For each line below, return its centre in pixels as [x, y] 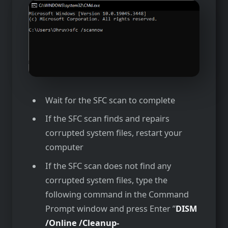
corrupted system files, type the [106, 180]
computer [64, 147]
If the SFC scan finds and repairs [107, 119]
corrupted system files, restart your [113, 133]
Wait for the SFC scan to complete [110, 101]
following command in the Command [117, 194]
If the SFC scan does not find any [108, 166]
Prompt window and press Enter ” [110, 208]
